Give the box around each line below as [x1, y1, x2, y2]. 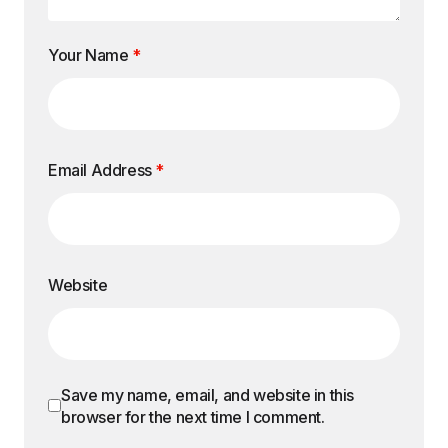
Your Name [48, 44, 132, 65]
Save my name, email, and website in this [61, 384, 355, 405]
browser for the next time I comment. [61, 406, 325, 427]
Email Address [48, 159, 156, 180]
